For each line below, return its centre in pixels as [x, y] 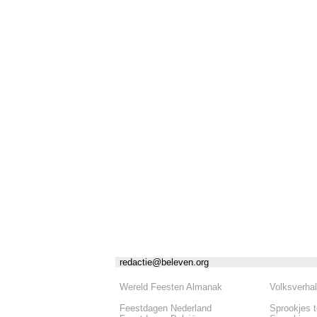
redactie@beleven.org [164, 262]
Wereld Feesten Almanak [171, 287]
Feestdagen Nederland [166, 308]
